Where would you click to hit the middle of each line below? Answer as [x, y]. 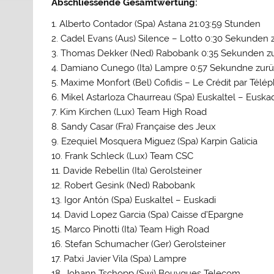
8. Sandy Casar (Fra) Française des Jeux [134, 127]
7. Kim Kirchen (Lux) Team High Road [129, 112]
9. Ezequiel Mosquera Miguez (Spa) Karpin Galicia [155, 142]
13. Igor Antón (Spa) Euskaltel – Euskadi [134, 200]
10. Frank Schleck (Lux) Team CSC [123, 156]
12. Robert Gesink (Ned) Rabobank [124, 186]
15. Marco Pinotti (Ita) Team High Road [131, 230]
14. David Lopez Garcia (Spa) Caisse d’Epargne [148, 215]
